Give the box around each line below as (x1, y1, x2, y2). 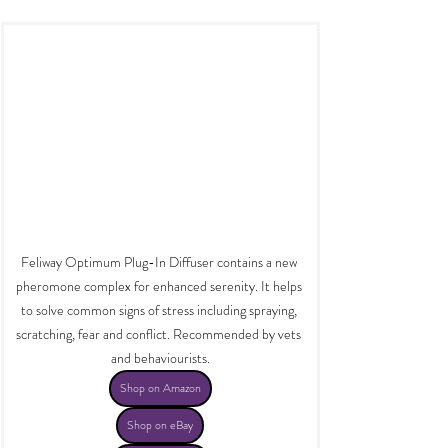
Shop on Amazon (119, 379, 201, 398)
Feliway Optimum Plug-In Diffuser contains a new (20, 252, 300, 273)
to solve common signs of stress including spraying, (20, 300, 300, 321)
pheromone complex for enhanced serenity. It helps (15, 276, 305, 297)
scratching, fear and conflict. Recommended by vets (16, 324, 304, 345)
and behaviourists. (110, 348, 210, 369)
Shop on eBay (127, 416, 193, 435)
